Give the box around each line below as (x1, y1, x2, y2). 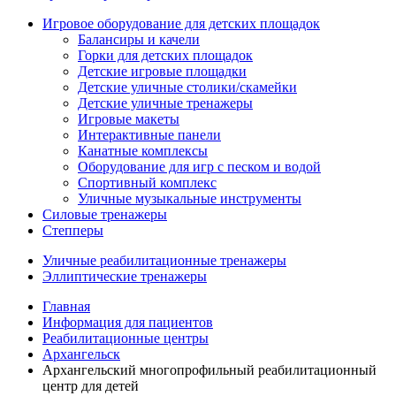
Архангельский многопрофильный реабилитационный (42, 362, 377, 377)
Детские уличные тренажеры (78, 95, 253, 110)
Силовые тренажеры (42, 207, 167, 222)
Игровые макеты (78, 111, 179, 126)
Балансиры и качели (78, 32, 200, 47)
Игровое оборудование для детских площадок (42, 16, 320, 31)
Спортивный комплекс (78, 175, 217, 190)
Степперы (42, 223, 103, 238)
